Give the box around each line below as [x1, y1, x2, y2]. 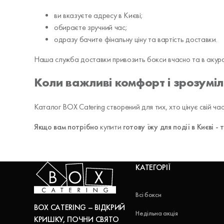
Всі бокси [135, 190, 161, 199]
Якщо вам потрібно [34, 122, 100, 132]
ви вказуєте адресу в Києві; [54, 10, 143, 20]
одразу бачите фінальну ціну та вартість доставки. [54, 34, 217, 44]
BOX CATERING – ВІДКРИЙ [34, 202, 125, 212]
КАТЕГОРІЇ [135, 162, 170, 172]
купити [100, 122, 121, 132]
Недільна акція [135, 209, 178, 218]
